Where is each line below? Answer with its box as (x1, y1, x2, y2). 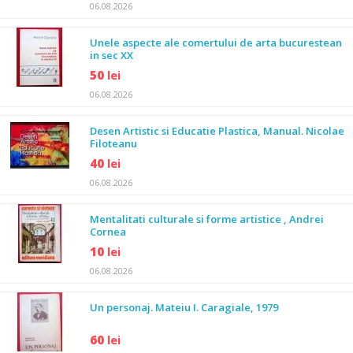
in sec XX (90, 48, 133, 62)
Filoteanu (90, 136, 137, 150)
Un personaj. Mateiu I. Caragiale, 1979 (90, 300, 278, 314)
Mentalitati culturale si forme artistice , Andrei (90, 212, 324, 226)
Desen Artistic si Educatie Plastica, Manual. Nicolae (90, 124, 344, 138)
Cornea (90, 225, 126, 239)
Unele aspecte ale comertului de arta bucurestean (90, 35, 342, 50)
